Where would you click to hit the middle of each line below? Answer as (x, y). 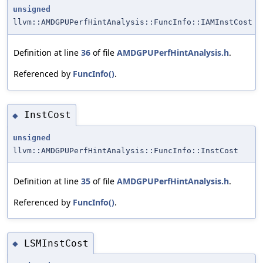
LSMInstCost (56, 243)
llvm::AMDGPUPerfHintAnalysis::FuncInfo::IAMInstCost (133, 22)
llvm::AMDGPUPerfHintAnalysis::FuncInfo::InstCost (126, 150)
